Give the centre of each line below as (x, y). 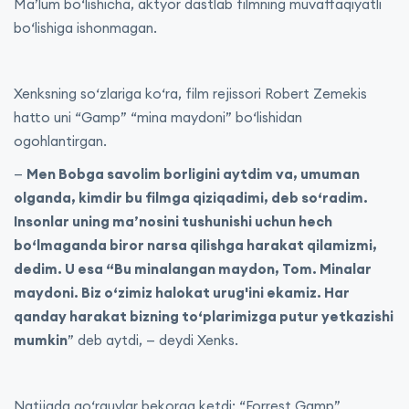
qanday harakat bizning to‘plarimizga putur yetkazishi (204, 316)
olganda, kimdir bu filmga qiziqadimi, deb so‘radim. (191, 198)
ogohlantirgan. (60, 141)
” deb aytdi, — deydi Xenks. (153, 340)
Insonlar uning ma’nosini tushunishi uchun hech (173, 221)
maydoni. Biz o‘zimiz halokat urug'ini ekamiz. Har (182, 293)
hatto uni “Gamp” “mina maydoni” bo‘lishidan (158, 117)
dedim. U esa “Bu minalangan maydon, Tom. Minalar (193, 269)
